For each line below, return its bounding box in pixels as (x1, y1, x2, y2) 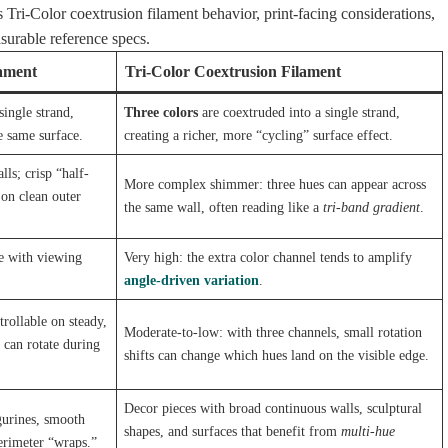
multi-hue (341, 423, 396, 440)
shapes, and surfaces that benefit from (124, 423, 342, 440)
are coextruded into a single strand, (198, 104, 401, 121)
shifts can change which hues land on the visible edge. (124, 347, 430, 364)
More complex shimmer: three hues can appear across (124, 176, 427, 193)
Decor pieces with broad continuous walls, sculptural (124, 400, 423, 417)
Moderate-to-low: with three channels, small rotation (124, 324, 423, 341)
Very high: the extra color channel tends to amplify (124, 249, 413, 266)
